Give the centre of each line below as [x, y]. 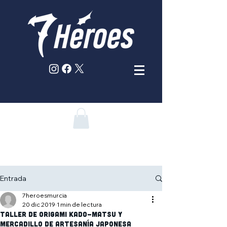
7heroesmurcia [45, 195]
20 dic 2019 [39, 204]
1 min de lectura [79, 204]
